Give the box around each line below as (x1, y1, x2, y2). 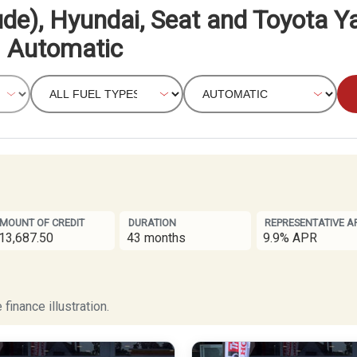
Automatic (6, 33, 123, 64)
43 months (127, 229, 186, 245)
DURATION (128, 217, 177, 229)
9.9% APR (263, 229, 318, 245)
